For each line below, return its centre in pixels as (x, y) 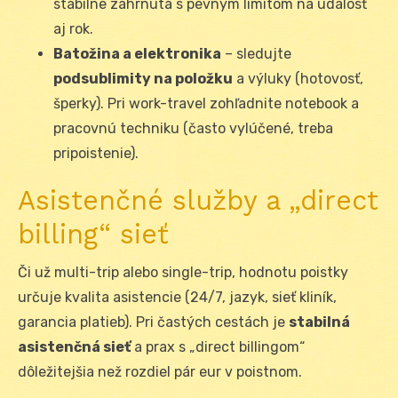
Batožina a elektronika (137, 54)
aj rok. (73, 29)
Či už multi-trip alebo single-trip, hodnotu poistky (183, 273)
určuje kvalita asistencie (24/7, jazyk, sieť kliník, (177, 298)
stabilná (319, 322)
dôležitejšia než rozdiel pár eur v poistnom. (160, 372)
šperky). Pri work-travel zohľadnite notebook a (206, 104)
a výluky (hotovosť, (298, 79)
